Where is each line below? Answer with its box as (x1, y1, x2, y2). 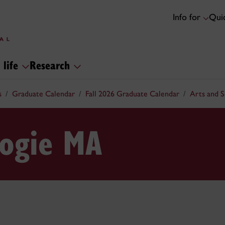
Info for (173, 12, 203, 23)
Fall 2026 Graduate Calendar (85, 89, 179, 98)
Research (30, 57, 73, 72)
